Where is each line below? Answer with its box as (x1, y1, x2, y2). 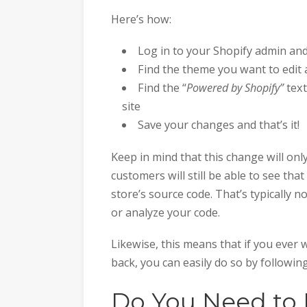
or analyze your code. (111, 204, 220, 220)
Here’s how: (111, 11, 171, 27)
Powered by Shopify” (186, 80, 284, 96)
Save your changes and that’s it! (138, 117, 300, 133)
